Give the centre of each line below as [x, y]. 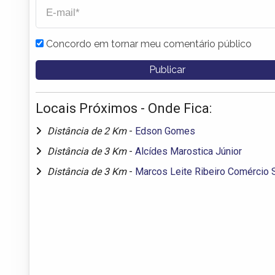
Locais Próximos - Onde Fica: [124, 108]
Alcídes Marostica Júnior [188, 151]
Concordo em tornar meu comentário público [149, 44]
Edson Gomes [165, 131]
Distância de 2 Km [88, 131]
